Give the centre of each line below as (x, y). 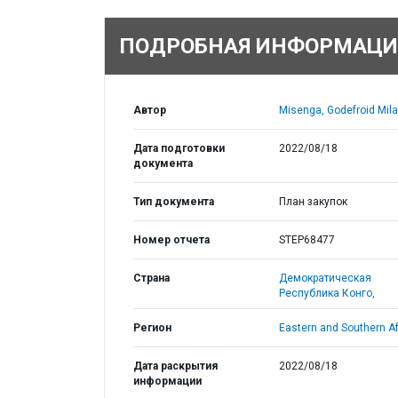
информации (167, 381)
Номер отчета (171, 240)
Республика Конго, (326, 293)
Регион (152, 328)
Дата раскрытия (175, 366)
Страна (151, 278)
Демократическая (325, 278)
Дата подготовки (179, 148)
